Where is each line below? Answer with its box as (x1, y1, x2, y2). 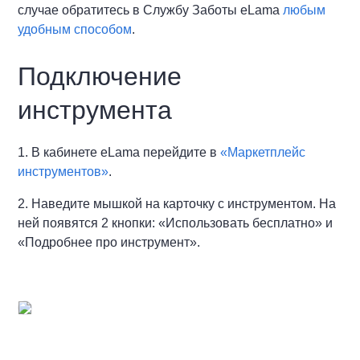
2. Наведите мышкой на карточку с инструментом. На (18, 196, 337, 211)
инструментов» (18, 164, 109, 178)
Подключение (18, 61, 182, 91)
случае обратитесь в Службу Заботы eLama (18, 2, 284, 17)
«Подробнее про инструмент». (18, 235, 201, 249)
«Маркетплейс (220, 145, 306, 159)
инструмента (18, 95, 173, 125)
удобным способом (18, 22, 133, 36)
